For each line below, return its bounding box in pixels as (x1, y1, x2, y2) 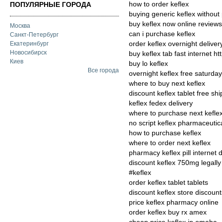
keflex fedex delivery (129, 100, 193, 107)
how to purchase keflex (129, 129, 201, 137)
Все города (88, 67, 119, 74)
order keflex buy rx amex (129, 209, 207, 216)
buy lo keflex (129, 60, 168, 67)
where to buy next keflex (129, 80, 205, 87)
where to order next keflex (129, 139, 211, 147)
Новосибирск (10, 49, 47, 56)
